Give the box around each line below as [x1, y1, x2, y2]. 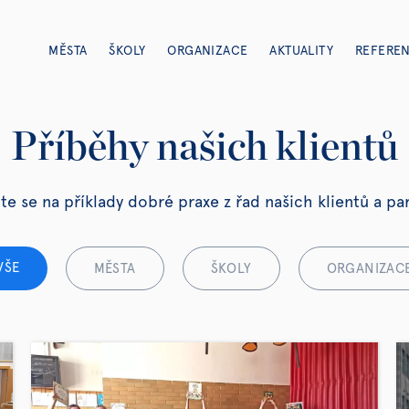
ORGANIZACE [167, 45, 248, 58]
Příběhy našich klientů [10, 128, 399, 168]
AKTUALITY [269, 45, 333, 58]
